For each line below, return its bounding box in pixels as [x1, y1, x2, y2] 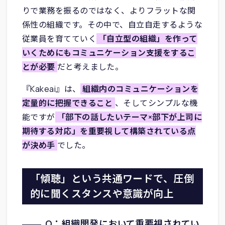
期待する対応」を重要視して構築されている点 [22, 125, 196, 137]
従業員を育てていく [22, 33, 96, 44]
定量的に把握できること [22, 97, 113, 108]
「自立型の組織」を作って [98, 33, 197, 44]
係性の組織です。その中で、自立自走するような [22, 19, 203, 30]
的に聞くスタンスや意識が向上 [30, 186, 174, 200]
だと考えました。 [57, 61, 124, 72]
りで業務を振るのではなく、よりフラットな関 [22, 5, 196, 16]
